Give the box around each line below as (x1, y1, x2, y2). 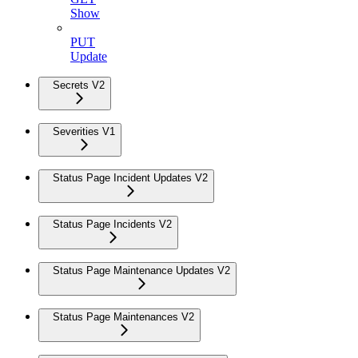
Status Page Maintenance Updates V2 (53, 265, 230, 277)
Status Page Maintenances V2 (53, 311, 194, 324)
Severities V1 (53, 125, 115, 138)
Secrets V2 (53, 79, 105, 92)
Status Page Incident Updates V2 (53, 172, 208, 185)
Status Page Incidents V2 (53, 218, 172, 231)
